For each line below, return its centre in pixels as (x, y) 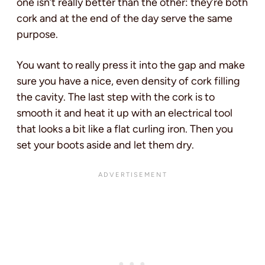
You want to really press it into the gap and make (131, 65)
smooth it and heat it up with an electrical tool (125, 113)
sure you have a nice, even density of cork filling (128, 81)
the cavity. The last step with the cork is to (116, 97)
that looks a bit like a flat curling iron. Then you (125, 129)
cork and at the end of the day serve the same (125, 19)
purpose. (37, 35)
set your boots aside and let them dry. (105, 145)
